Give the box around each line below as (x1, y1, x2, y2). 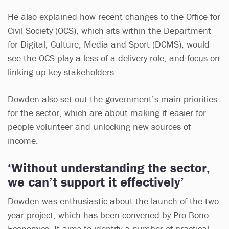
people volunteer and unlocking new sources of (8, 120, 191, 132)
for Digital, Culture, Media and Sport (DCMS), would (8, 38, 210, 50)
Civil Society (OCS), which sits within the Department (8, 24, 211, 36)
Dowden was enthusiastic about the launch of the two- (8, 195, 221, 207)
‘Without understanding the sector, (8, 159, 210, 176)
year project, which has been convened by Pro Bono (8, 209, 209, 221)
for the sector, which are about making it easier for (8, 106, 206, 119)
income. (8, 134, 41, 146)
